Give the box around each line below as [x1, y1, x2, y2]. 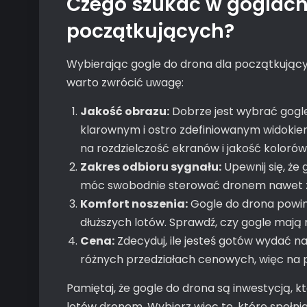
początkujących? [66, 18, 234, 45]
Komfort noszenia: [80, 196, 188, 212]
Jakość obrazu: [80, 103, 169, 119]
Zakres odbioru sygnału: [80, 159, 221, 175]
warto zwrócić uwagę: [66, 75, 184, 90]
